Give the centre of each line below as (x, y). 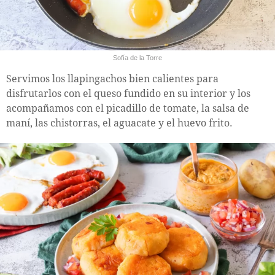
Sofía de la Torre (137, 58)
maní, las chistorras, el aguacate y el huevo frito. (119, 123)
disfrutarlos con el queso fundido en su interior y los (128, 94)
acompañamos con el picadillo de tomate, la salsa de (128, 109)
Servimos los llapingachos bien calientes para (112, 79)
